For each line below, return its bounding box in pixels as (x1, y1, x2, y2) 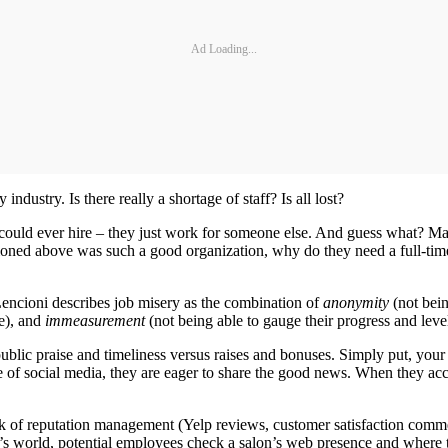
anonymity (323, 294, 389, 312)
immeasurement (45, 312, 145, 330)
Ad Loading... (191, 41, 257, 56)
